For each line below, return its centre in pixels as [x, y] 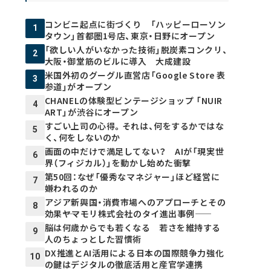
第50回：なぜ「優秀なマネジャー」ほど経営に [132, 176]
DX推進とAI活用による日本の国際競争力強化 [134, 253]
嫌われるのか [71, 188]
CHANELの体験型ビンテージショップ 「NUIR [133, 100]
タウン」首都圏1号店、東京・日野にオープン [130, 35]
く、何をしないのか [82, 137]
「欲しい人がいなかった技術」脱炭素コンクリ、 [136, 49]
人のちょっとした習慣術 [93, 239]
